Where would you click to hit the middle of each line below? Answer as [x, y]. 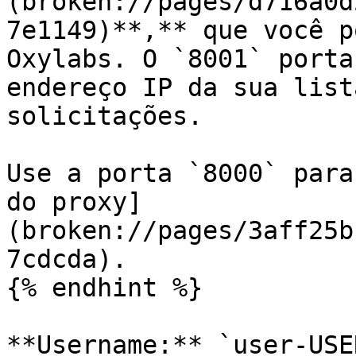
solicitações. [104, 116]
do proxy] [74, 202]
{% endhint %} [104, 288]
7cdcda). [67, 259]
